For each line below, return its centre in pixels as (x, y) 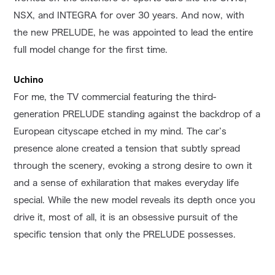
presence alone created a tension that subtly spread (127, 148)
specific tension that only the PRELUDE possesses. (125, 234)
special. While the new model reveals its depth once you (135, 200)
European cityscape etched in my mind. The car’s (120, 131)
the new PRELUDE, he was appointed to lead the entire (134, 32)
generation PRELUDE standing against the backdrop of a (137, 114)
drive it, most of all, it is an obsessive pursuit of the (126, 217)
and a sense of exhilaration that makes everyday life (126, 183)
